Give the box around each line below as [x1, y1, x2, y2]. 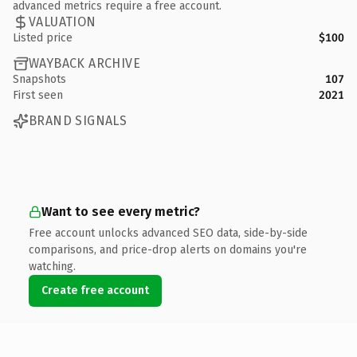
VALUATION [29, 14, 96, 29]
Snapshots [13, 72, 66, 86]
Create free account [41, 283, 149, 297]
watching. [29, 259, 76, 273]
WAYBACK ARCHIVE [29, 56, 140, 71]
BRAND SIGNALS [29, 113, 127, 128]
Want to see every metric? [41, 203, 200, 219]
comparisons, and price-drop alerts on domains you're [29, 242, 307, 257]
